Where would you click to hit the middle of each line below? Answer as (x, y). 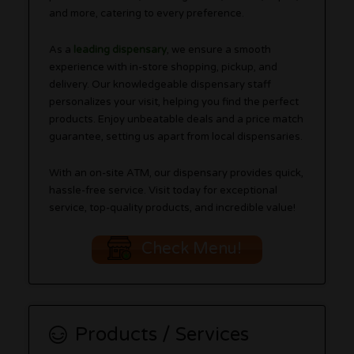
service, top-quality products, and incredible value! (173, 208)
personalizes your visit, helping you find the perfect (174, 102)
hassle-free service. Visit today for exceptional (164, 190)
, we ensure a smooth (219, 50)
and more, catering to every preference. (147, 13)
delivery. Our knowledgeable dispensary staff (160, 85)
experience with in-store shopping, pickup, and (164, 67)
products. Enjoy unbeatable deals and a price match (177, 119)
